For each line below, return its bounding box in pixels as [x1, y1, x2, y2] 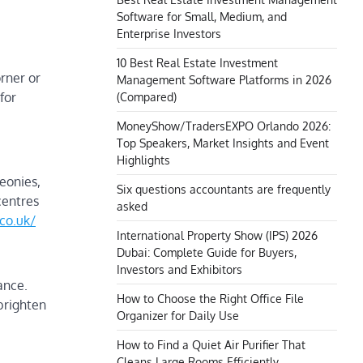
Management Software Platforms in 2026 [117, 72, 331, 87]
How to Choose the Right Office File [117, 291, 304, 305]
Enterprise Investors [117, 26, 221, 41]
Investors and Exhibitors [117, 262, 242, 276]
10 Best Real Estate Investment [117, 55, 278, 70]
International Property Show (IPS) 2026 [117, 228, 318, 242]
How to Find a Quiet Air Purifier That [117, 337, 305, 352]
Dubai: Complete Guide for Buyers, [117, 245, 297, 259]
